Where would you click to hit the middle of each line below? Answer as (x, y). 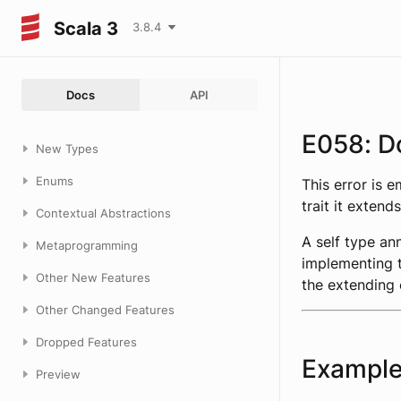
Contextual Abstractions (103, 213)
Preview (58, 374)
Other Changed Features (105, 310)
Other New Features (93, 277)
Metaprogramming (87, 245)
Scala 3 (86, 28)
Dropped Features (86, 342)
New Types (67, 149)
